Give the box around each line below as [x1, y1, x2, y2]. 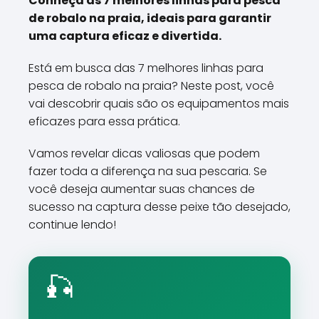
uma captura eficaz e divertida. [28, 28, 221, 44]
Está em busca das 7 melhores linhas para [28, 60, 263, 76]
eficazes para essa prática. [28, 113, 180, 130]
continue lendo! [28, 216, 116, 233]
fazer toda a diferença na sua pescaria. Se [28, 163, 267, 179]
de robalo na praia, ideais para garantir [28, 10, 271, 26]
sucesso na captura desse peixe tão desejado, [28, 199, 291, 215]
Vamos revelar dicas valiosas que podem [28, 145, 260, 162]
